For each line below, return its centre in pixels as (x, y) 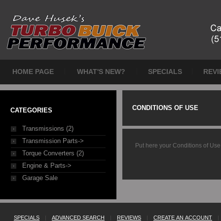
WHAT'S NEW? (101, 72)
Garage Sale (40, 178)
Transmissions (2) (48, 129)
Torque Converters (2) (53, 153)
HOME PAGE (33, 72)
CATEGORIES (31, 110)
